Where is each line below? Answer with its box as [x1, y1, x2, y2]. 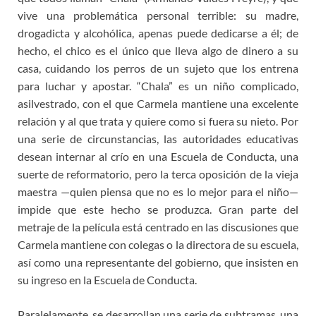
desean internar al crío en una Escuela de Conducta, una [18, 150, 298, 164]
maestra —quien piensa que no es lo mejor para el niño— [18, 185, 298, 199]
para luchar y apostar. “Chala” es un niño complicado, [18, 79, 298, 93]
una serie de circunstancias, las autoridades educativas [18, 132, 298, 146]
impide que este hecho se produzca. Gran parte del [18, 202, 298, 217]
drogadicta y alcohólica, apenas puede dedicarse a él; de [18, 26, 298, 40]
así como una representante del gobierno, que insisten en [18, 255, 298, 269]
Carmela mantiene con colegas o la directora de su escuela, [18, 238, 298, 252]
